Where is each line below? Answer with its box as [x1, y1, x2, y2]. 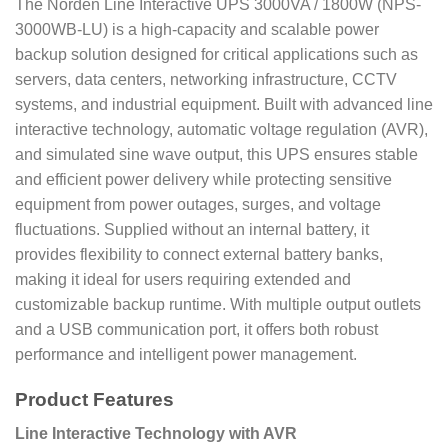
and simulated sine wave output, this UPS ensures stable [15, 145, 418, 163]
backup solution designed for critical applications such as [15, 45, 418, 63]
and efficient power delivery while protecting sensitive [15, 170, 392, 188]
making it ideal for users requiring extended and [15, 270, 351, 288]
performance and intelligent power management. [15, 345, 357, 363]
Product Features [15, 388, 174, 410]
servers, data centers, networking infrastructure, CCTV [15, 70, 397, 88]
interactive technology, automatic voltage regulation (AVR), [15, 120, 428, 138]
